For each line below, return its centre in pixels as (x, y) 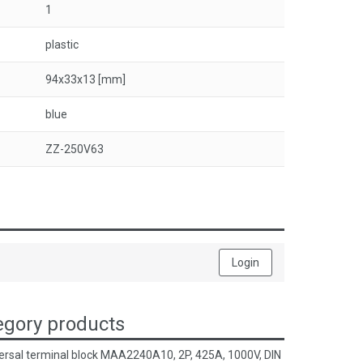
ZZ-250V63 (75, 149)
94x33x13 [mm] (85, 79)
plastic (62, 45)
